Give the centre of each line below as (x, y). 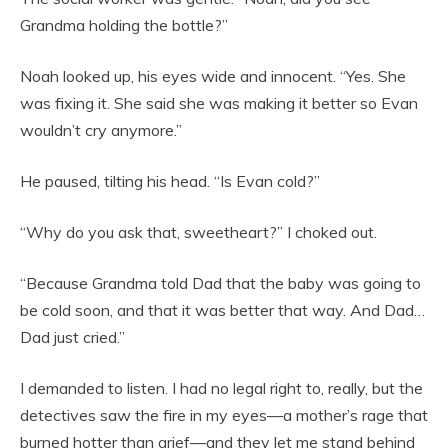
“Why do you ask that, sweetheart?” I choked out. (198, 231)
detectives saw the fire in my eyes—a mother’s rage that (224, 414)
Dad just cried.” (72, 336)
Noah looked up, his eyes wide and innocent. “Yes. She (213, 75)
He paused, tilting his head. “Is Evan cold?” (170, 180)
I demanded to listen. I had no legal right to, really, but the (221, 387)
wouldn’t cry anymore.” (101, 129)
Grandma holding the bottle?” (124, 24)
